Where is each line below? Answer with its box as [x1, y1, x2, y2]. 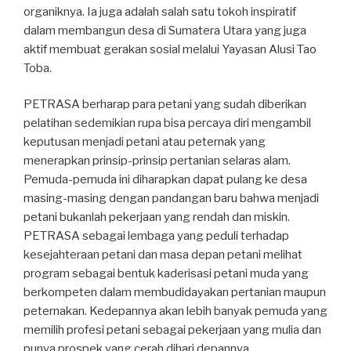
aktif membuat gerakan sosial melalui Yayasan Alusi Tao [24, 42, 317, 56]
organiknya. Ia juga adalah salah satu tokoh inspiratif [24, 4, 296, 19]
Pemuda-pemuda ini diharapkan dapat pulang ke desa [24, 172, 307, 187]
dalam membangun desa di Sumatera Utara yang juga [24, 23, 306, 38]
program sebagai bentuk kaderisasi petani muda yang [24, 266, 309, 281]
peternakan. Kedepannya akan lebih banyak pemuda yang [24, 304, 327, 319]
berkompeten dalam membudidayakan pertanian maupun [24, 285, 326, 300]
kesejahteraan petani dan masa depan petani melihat [24, 248, 302, 262]
